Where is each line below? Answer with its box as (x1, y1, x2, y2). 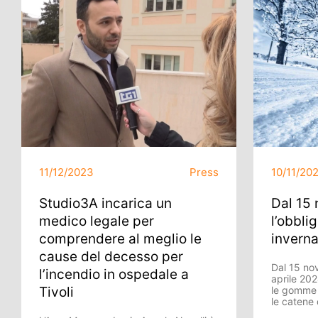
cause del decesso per (39, 248, 183, 265)
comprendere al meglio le (39, 231, 202, 247)
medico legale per (39, 213, 154, 229)
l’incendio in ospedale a (39, 266, 189, 283)
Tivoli (39, 284, 74, 300)
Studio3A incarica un (39, 195, 172, 212)
